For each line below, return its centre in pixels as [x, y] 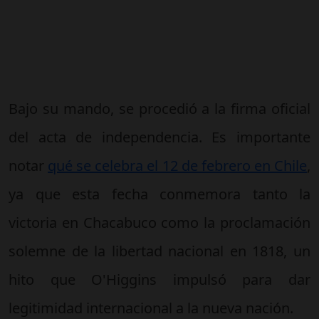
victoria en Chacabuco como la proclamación [159, 222]
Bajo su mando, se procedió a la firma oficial [159, 108]
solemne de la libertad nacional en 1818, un [159, 251]
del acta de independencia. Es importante [159, 137]
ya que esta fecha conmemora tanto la [159, 194]
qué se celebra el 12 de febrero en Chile [178, 165]
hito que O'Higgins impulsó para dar [159, 279]
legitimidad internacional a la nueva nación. [151, 308]
